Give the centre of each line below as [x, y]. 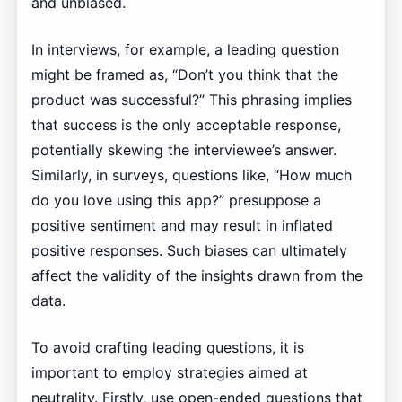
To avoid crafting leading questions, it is [167, 347]
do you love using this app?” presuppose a [176, 200]
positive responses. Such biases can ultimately [189, 250]
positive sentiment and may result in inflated [182, 225]
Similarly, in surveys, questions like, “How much [191, 175]
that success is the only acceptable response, [186, 124]
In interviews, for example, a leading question [185, 49]
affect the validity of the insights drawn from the [197, 275]
